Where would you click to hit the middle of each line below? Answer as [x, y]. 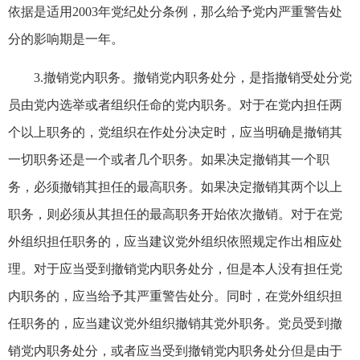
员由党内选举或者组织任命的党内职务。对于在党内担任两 [175, 104]
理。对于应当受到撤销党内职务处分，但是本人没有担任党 [175, 268]
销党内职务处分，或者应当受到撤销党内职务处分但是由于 [175, 350]
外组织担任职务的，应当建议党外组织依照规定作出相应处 [175, 241]
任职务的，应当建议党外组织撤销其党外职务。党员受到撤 [175, 323]
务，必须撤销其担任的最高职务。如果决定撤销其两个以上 [175, 186]
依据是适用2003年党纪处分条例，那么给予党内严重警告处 [175, 11]
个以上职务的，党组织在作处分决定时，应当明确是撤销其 [175, 132]
